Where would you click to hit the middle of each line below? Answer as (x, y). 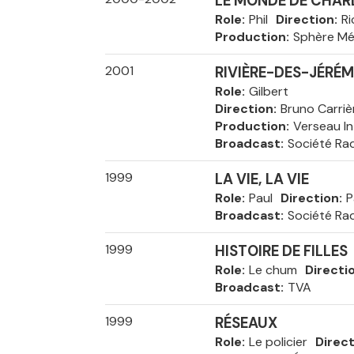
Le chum (273, 270)
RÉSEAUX (246, 323)
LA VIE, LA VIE (262, 179)
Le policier (278, 342)
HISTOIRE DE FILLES (281, 251)
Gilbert (268, 91)
